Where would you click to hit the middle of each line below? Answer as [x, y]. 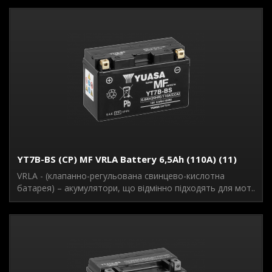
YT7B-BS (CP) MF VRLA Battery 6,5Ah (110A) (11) [127, 159]
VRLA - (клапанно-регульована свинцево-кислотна [121, 176]
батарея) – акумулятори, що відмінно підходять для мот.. [136, 188]
